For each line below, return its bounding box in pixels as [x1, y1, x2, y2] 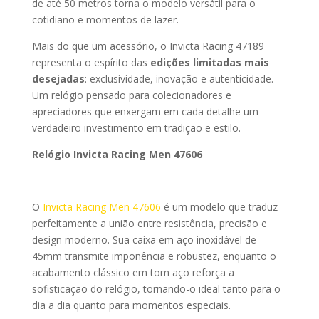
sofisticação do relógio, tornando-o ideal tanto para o [31, 282, 281, 296]
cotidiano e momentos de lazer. [31, 13, 179, 27]
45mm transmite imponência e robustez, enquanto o [31, 249, 276, 263]
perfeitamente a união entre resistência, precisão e [31, 216, 267, 231]
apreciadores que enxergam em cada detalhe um [31, 105, 258, 119]
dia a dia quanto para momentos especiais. [31, 298, 231, 313]
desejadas [31, 72, 85, 86]
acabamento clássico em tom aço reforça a [31, 266, 234, 280]
